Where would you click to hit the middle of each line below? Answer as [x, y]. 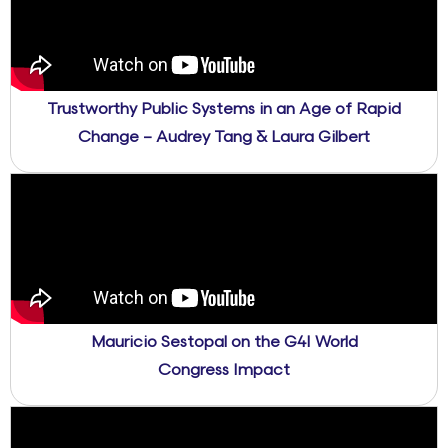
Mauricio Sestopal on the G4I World [224, 343]
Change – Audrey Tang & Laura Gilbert [224, 138]
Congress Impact [224, 371]
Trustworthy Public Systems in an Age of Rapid [224, 110]
